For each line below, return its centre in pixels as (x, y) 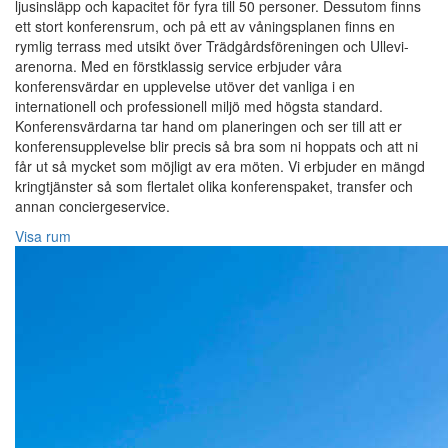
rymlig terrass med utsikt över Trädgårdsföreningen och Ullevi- (212, 46)
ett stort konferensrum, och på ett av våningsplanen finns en (205, 26)
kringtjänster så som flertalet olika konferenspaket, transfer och (214, 186)
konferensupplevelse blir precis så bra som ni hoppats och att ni (216, 146)
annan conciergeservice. (92, 206)
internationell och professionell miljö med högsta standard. (199, 106)
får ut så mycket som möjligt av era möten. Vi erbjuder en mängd (220, 166)
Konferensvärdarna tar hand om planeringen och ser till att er (208, 126)
